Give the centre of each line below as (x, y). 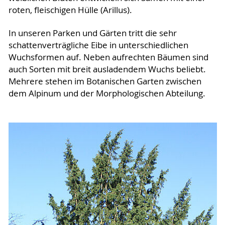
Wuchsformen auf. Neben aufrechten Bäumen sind (108, 58)
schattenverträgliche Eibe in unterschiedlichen (98, 45)
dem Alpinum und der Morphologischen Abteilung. (107, 94)
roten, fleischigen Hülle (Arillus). (70, 10)
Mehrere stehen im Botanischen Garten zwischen (105, 82)
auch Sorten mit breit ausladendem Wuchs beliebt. (107, 70)
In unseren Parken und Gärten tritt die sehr (92, 33)
